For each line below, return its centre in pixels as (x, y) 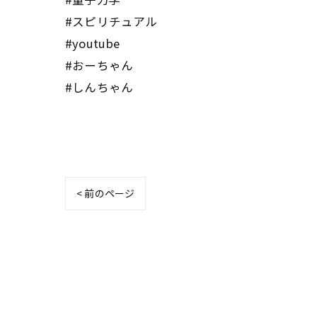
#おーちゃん (99, 65)
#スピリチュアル (111, 21)
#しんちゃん (99, 87)
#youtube (93, 43)
